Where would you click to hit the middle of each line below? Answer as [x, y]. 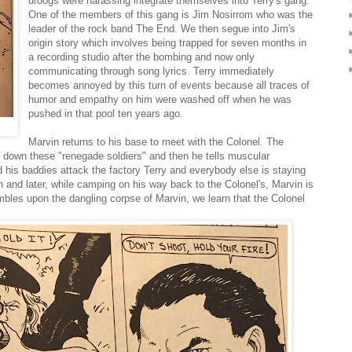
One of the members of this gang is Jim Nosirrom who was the [171, 14]
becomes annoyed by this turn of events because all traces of [169, 85]
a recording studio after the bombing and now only [142, 57]
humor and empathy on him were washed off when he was [160, 99]
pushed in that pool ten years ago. [106, 113]
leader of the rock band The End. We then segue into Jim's [162, 28]
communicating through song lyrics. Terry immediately [152, 71]
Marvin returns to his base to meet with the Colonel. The [156, 141]
